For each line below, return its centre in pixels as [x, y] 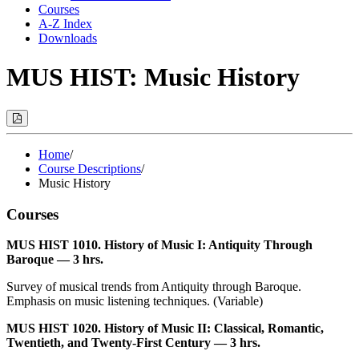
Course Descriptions [90, 168]
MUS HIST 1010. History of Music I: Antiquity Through [159, 245]
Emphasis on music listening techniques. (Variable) [135, 301]
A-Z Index [65, 24]
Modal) [36, 153]
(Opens [38, 141]
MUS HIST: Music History [153, 77]
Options [39, 129]
